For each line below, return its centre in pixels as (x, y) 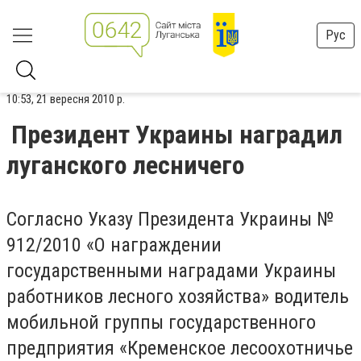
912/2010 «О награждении (114, 245)
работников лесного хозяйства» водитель (178, 297)
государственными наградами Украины (171, 271)
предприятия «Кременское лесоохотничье (180, 348)
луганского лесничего (126, 165)
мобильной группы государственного (161, 322)
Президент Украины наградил (177, 135)
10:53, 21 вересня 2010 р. (66, 99)
